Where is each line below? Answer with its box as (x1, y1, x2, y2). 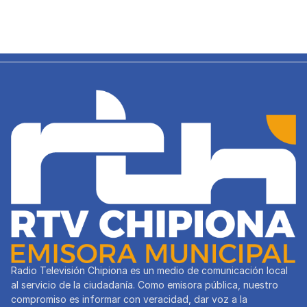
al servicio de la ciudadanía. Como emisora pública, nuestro (11, 279, 278, 291)
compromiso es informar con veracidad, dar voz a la (11, 293, 247, 305)
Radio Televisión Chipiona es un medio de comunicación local (11, 265, 288, 276)
